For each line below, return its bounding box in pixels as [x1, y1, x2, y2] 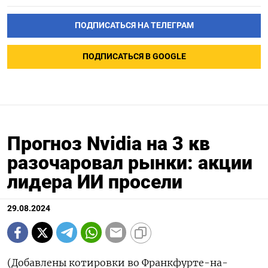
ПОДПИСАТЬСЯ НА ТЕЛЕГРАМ [74, 20, 194, 31]
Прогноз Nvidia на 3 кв [7, 132, 210, 155]
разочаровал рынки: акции [7, 151, 252, 174]
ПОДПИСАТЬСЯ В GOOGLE [82, 51, 186, 62]
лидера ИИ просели [7, 170, 182, 193]
